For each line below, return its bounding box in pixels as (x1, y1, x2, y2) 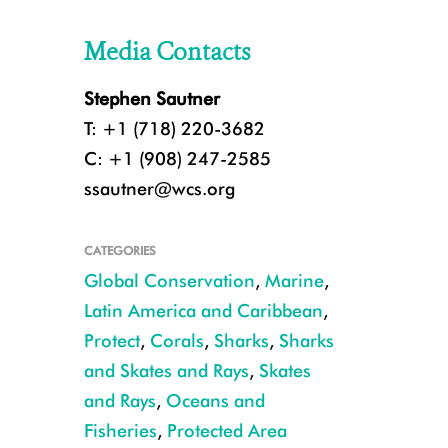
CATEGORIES (83, 243, 156, 258)
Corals (149, 330, 204, 351)
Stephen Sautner (83, 88, 220, 109)
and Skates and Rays (83, 360, 249, 381)
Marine (264, 270, 324, 291)
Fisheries (83, 420, 157, 441)
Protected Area (166, 420, 287, 441)
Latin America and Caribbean (83, 300, 323, 321)
